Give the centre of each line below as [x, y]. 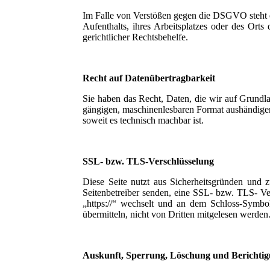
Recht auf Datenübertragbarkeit [149, 78]
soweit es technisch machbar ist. [143, 120]
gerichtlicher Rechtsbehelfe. [135, 37]
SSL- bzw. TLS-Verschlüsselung [148, 161]
